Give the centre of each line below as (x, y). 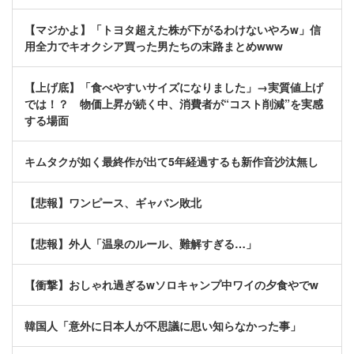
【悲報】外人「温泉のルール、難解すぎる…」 (141, 244)
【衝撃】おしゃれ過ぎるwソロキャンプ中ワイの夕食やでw (171, 285)
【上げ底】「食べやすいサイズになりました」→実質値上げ (174, 87)
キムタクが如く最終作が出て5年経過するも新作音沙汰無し (171, 162)
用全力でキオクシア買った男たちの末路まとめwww (154, 46)
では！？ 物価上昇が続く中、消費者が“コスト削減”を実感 (174, 104)
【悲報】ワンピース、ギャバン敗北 (113, 203)
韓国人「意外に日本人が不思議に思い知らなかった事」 (163, 326)
